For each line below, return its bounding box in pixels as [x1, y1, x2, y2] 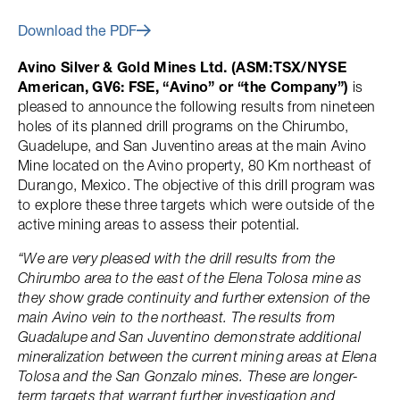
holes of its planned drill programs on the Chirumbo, [18, 117, 349, 135]
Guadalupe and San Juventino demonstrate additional [18, 328, 362, 346]
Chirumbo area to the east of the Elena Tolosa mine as [18, 269, 362, 287]
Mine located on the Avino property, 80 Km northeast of [18, 156, 371, 174]
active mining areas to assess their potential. [18, 215, 300, 233]
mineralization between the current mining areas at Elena [18, 347, 377, 365]
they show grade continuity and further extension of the [18, 288, 371, 306]
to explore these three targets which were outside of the [18, 196, 374, 213]
